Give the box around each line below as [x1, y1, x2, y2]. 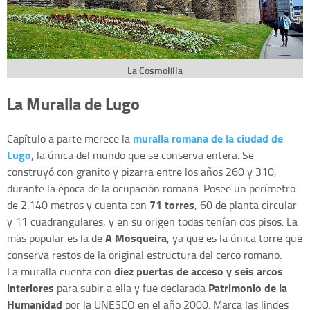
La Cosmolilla [127, 63, 183, 77]
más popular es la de [7, 230, 105, 246]
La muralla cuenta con [7, 263, 114, 279]
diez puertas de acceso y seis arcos [114, 262, 283, 279]
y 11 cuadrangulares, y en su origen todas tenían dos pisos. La [7, 213, 298, 229]
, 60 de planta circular [194, 197, 297, 212]
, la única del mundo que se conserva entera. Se [31, 147, 254, 163]
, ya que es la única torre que [167, 230, 302, 246]
